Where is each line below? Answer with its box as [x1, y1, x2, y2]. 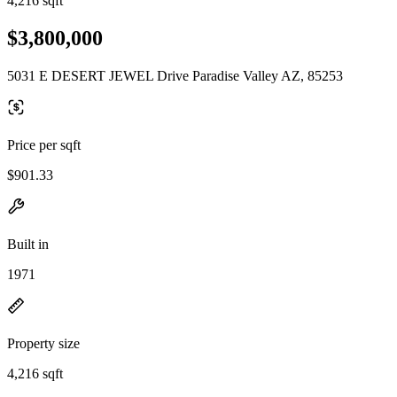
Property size [7, 335, 80, 351]
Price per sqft [7, 136, 81, 152]
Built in [7, 236, 49, 252]
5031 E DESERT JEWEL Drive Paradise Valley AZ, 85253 [7, 67, 343, 83]
